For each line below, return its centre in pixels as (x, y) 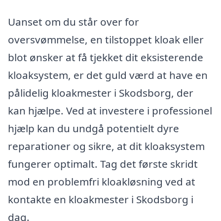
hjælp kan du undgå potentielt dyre (93, 128)
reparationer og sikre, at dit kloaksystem (106, 146)
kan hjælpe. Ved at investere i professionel (110, 110)
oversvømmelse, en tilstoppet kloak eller (106, 39)
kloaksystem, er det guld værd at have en (108, 75)
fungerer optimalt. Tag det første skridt (103, 164)
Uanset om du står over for (74, 21)
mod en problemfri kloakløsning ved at (102, 181)
